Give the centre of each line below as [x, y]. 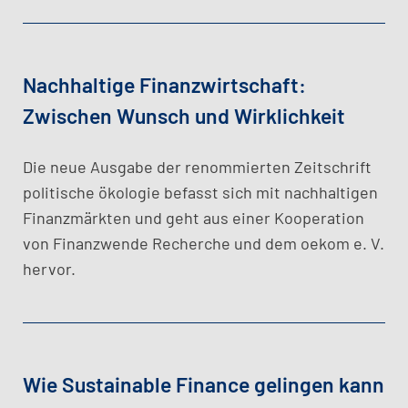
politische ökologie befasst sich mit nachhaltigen [200, 192]
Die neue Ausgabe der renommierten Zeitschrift [197, 167]
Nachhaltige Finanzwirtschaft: [164, 85]
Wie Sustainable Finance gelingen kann [204, 384]
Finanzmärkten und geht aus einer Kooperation [194, 218]
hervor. [49, 269]
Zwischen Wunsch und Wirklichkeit [184, 116]
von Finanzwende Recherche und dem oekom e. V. [204, 243]
